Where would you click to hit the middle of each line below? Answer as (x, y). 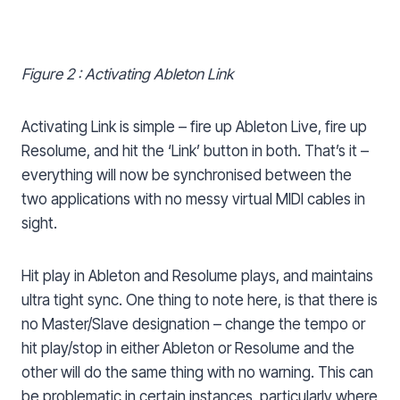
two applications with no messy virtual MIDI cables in (193, 200)
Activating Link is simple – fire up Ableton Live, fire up (194, 127)
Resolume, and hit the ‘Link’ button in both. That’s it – (195, 151)
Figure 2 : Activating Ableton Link (127, 75)
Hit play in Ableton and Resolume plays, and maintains (197, 276)
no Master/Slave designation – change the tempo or (193, 325)
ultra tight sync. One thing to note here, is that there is (200, 300)
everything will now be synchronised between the (187, 175)
